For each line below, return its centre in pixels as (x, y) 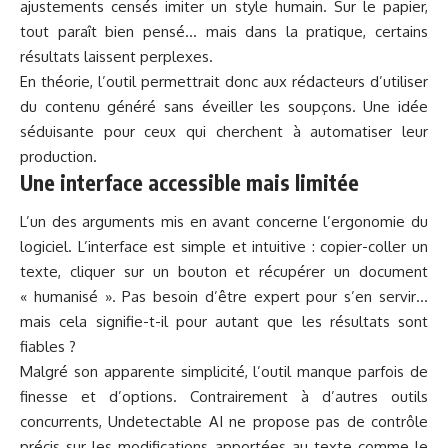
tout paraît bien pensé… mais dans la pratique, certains (224, 31)
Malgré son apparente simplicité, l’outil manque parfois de (224, 372)
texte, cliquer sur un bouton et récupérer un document (224, 272)
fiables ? (48, 347)
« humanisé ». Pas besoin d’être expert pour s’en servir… (224, 297)
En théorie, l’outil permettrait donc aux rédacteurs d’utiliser (224, 81)
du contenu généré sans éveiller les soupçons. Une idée (224, 106)
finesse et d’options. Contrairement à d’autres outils (224, 397)
